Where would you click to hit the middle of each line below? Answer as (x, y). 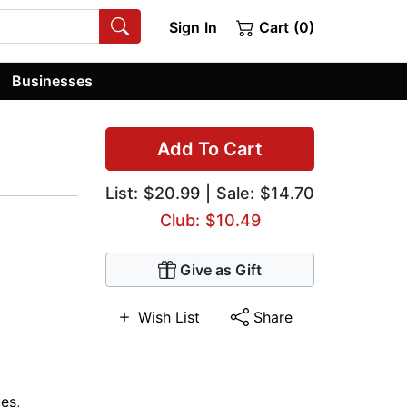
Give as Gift (221, 270)
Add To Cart (210, 149)
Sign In (193, 27)
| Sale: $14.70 (257, 194)
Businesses (53, 80)
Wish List (169, 318)
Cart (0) (284, 27)
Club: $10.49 (210, 221)
